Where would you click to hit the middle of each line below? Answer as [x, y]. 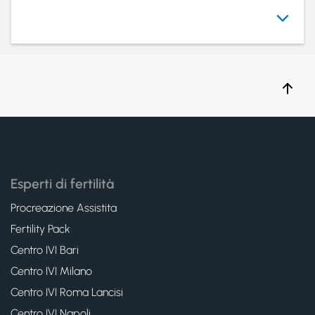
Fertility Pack [40, 229]
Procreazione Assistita [64, 208]
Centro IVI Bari [45, 250]
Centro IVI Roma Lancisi [67, 292]
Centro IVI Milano [51, 271]
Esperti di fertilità [62, 184]
